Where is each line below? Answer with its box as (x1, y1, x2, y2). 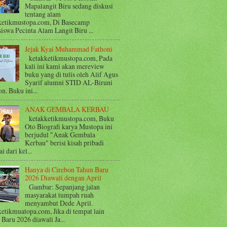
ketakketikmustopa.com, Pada (24, 53, 112, 63)
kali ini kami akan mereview (24, 61, 104, 71)
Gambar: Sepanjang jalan (24, 182, 100, 192)
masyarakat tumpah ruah (24, 190, 94, 200)
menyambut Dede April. (24, 198, 93, 208)
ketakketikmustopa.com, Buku (24, 113, 114, 124)
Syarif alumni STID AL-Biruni (24, 78, 112, 88)
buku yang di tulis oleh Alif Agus (24, 69, 118, 80)
